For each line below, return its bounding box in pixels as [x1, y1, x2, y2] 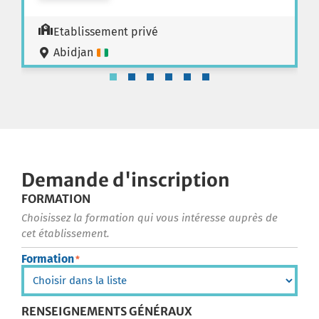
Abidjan [53, 46, 96, 60]
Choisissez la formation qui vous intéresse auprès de [21, 211, 278, 225]
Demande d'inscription [21, 169, 230, 192]
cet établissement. [21, 227, 110, 241]
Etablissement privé [53, 25, 158, 39]
